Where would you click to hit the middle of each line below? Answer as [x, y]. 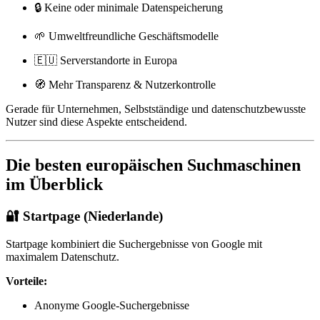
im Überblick [54, 185]
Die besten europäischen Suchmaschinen [153, 165]
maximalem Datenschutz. [62, 257]
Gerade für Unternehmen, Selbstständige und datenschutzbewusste [156, 109]
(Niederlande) [121, 216]
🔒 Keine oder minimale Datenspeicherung [129, 8]
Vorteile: [26, 281]
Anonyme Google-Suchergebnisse [112, 306]
